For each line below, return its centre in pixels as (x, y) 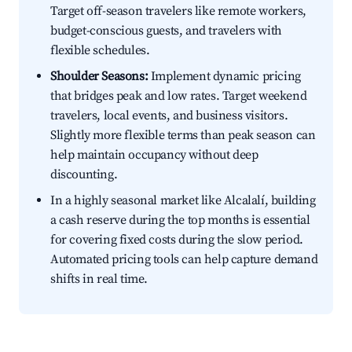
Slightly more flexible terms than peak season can (183, 136)
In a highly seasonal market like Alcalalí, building (183, 201)
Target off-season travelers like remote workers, (178, 11)
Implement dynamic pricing (224, 77)
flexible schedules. (100, 51)
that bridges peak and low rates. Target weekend (179, 96)
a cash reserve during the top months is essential (180, 220)
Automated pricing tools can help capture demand (184, 260)
